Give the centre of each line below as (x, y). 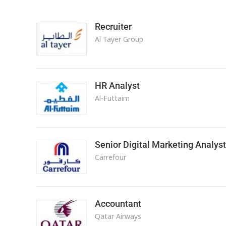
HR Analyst (117, 86)
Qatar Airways (118, 216)
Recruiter (113, 26)
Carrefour (110, 157)
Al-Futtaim (112, 98)
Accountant (118, 204)
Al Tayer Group (119, 39)
